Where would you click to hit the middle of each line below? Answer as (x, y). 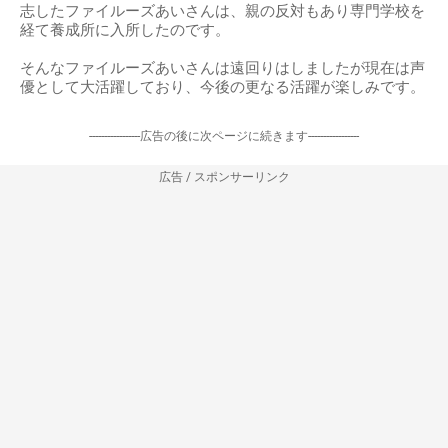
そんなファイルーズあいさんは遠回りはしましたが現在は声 (222, 67)
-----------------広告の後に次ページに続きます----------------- (224, 135)
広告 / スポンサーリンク (224, 176)
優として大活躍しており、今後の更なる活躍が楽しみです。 (222, 86)
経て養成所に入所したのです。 (125, 29)
